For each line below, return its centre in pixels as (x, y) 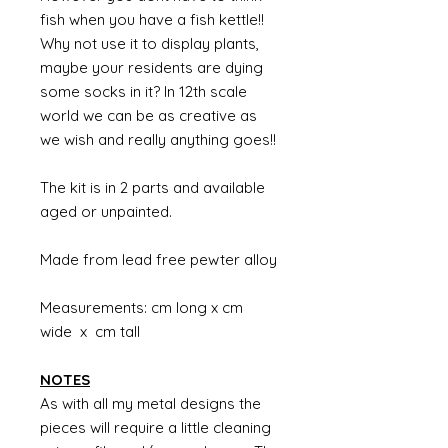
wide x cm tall (90, 331)
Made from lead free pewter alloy (158, 259)
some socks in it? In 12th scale (143, 91)
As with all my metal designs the (150, 403)
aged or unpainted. (106, 211)
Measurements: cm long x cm (141, 307)
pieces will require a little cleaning (155, 427)
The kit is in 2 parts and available (152, 187)
